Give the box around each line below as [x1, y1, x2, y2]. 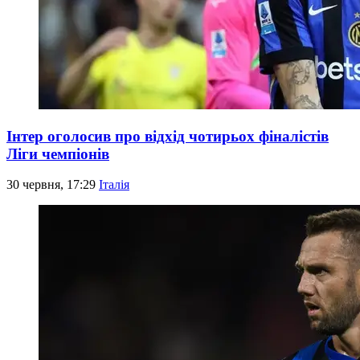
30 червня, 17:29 [6, 178, 99, 192]
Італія [99, 178, 129, 192]
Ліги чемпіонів [6, 145, 109, 162]
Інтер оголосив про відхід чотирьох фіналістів [6, 127, 329, 145]
